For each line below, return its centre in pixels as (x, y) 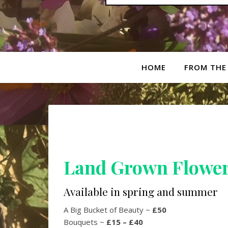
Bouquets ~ (85, 222)
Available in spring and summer (141, 191)
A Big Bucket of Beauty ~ (108, 210)
